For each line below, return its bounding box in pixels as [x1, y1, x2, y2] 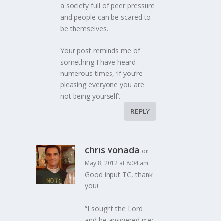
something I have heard [60, 57, 136, 67]
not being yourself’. [60, 91, 121, 101]
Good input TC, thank [85, 170, 153, 180]
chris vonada [85, 144, 140, 156]
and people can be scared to [60, 12, 151, 22]
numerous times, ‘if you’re [60, 69, 143, 78]
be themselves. [60, 23, 109, 33]
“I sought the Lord [85, 203, 143, 213]
